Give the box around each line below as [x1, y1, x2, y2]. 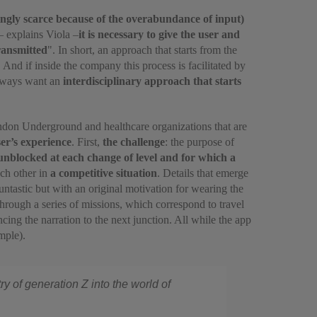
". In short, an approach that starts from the [47, 44, 237, 56]
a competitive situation [50, 167, 157, 179]
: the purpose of [165, 136, 234, 148]
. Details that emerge [157, 167, 248, 179]
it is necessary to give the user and [79, 28, 240, 40]
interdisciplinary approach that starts [63, 75, 241, 87]
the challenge [103, 136, 165, 148]
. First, [71, 136, 103, 148]
